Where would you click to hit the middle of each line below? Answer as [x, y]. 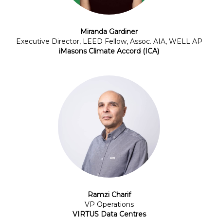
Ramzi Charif [109, 195]
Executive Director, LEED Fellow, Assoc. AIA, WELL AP [109, 42]
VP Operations [109, 205]
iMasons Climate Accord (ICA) [109, 51]
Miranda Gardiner [109, 32]
